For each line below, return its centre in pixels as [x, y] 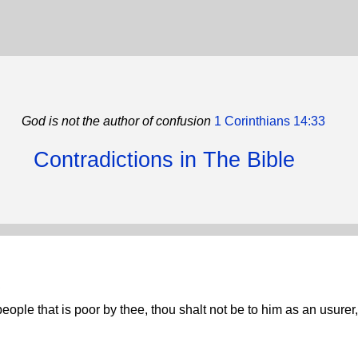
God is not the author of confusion [116, 121]
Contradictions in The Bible [164, 160]
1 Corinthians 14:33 [268, 121]
